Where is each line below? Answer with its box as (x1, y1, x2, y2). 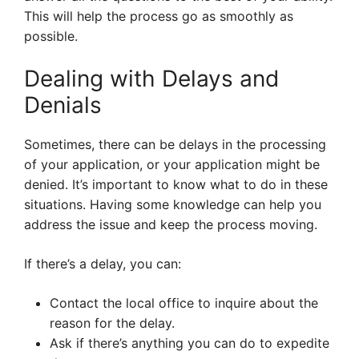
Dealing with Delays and (24, 65, 279, 93)
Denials (24, 91, 102, 119)
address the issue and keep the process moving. (24, 216, 317, 233)
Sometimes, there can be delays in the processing (24, 136, 326, 153)
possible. (24, 28, 78, 45)
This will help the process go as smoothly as (24, 8, 293, 25)
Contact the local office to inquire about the (50, 295, 318, 312)
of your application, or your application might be (24, 156, 320, 173)
